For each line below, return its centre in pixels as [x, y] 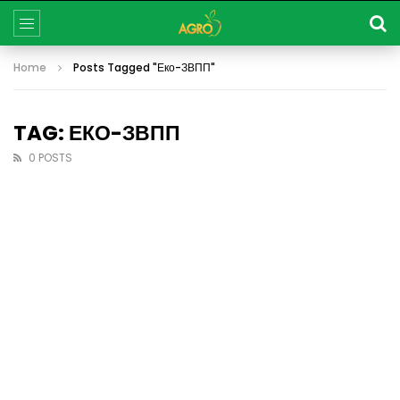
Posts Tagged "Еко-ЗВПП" [144, 67]
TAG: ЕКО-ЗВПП [97, 133]
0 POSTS [50, 158]
